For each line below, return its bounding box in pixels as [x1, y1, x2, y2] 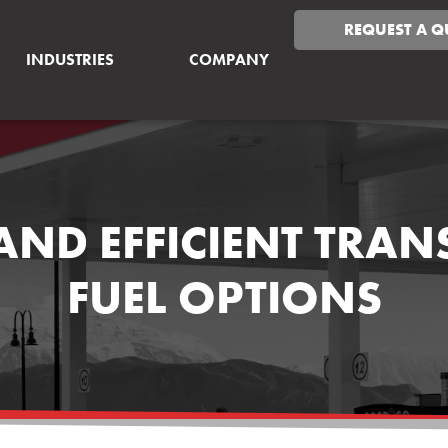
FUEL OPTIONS [66, 268, 382, 327]
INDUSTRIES [26, 49, 114, 70]
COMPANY [189, 49, 269, 70]
